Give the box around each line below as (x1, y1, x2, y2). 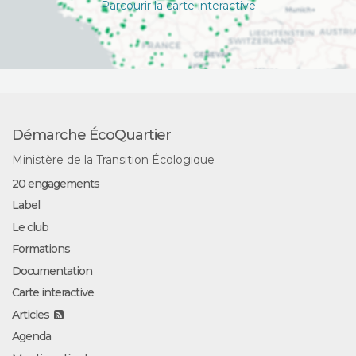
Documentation (12, 263, 92, 278)
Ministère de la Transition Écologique (12, 153, 215, 167)
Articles (12, 307, 49, 322)
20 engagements (12, 176, 99, 191)
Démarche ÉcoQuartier (12, 126, 171, 144)
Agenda (12, 329, 51, 343)
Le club (12, 219, 48, 234)
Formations (12, 242, 70, 256)
